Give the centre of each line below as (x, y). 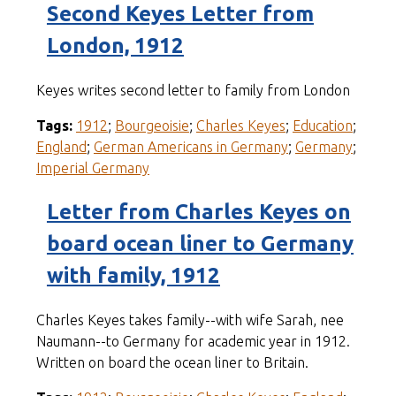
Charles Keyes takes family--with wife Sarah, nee (190, 320)
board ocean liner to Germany (200, 244)
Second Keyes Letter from (180, 14)
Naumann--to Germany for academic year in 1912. (193, 342)
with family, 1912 (133, 276)
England (61, 147)
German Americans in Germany (190, 147)
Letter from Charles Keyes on (198, 212)
